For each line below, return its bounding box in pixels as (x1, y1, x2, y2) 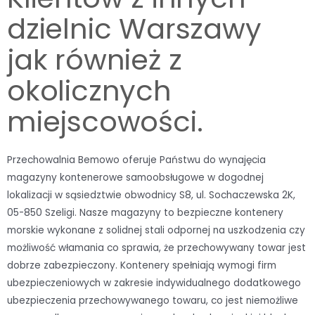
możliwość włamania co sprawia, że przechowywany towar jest (7, 240, 306, 255)
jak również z (7, 39, 182, 79)
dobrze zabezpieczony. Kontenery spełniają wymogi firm (7, 258, 276, 272)
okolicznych (7, 70, 172, 110)
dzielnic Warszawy (7, 8, 262, 49)
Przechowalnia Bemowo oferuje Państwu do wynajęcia (7, 153, 266, 167)
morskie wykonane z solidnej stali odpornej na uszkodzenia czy (7, 223, 305, 237)
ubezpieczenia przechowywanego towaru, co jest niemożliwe (7, 293, 298, 307)
